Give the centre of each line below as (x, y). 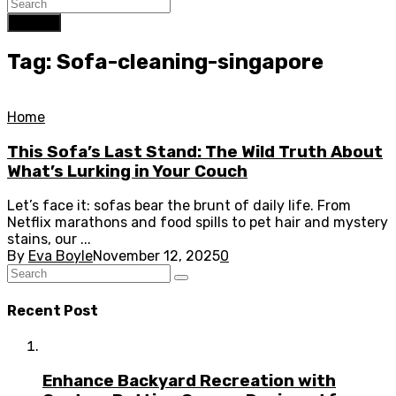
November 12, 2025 (156, 256)
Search (34, 23)
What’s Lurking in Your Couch (127, 171)
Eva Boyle (61, 256)
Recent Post (53, 310)
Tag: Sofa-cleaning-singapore (165, 61)
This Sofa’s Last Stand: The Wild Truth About (195, 152)
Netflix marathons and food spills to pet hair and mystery (198, 223)
